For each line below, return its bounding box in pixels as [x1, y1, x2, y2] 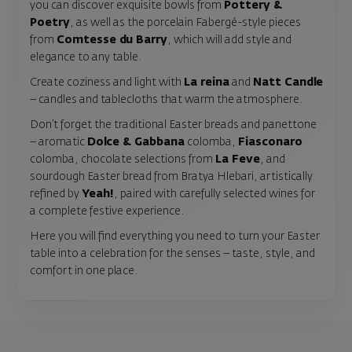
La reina [183, 76, 229, 88]
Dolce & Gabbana [86, 136, 185, 148]
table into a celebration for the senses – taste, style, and [29, 247, 315, 259]
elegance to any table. [29, 51, 141, 63]
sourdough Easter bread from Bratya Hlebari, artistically [29, 170, 313, 182]
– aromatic [29, 136, 87, 148]
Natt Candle [252, 76, 323, 88]
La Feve [214, 153, 260, 165]
